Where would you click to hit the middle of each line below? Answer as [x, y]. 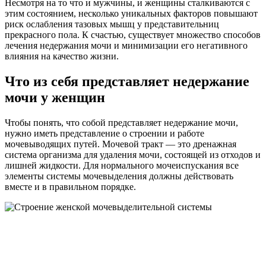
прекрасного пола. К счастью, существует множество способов [133, 34]
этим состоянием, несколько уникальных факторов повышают [131, 13]
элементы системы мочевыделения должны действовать [119, 176]
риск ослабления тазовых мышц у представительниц [112, 24]
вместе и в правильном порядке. [70, 186]
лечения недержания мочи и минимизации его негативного [126, 45]
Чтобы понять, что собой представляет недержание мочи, [121, 122]
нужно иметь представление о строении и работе [104, 133]
